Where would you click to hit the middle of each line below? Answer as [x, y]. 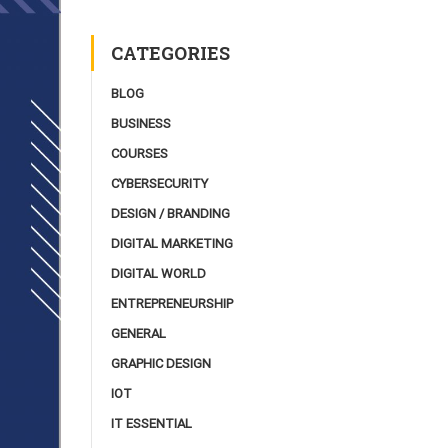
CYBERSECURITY [159, 183]
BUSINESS [141, 123]
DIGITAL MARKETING [172, 243]
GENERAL [138, 333]
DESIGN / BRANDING [170, 213]
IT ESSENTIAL [151, 423]
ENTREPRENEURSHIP [172, 303]
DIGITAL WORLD [158, 273]
